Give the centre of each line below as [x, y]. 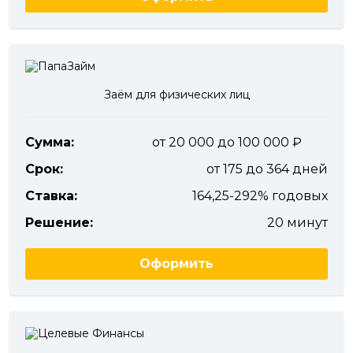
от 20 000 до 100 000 [222, 142]
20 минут [297, 223]
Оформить [176, 264]
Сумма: [50, 142]
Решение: [59, 223]
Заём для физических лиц [176, 95]
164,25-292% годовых [260, 196]
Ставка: [51, 196]
